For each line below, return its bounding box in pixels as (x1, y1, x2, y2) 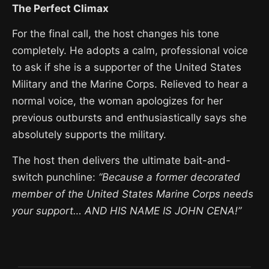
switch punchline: (12, 171, 98, 183)
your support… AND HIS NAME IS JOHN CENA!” (12, 204, 241, 217)
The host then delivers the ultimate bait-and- (12, 154, 231, 166)
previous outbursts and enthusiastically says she (12, 111, 247, 124)
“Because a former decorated (98, 171, 240, 183)
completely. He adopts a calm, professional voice (12, 44, 248, 56)
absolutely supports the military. (12, 128, 166, 141)
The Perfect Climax (12, 2, 109, 14)
